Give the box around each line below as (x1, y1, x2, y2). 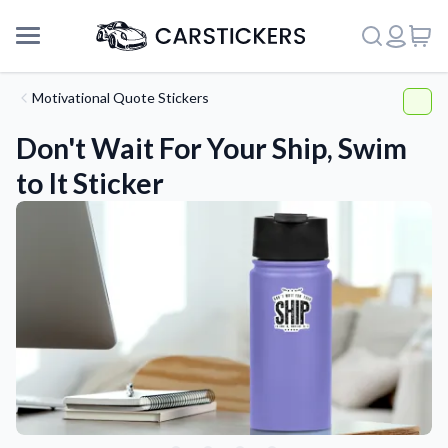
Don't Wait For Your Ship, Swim (16, 131, 407, 165)
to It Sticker (16, 166, 164, 200)
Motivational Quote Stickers (32, 89, 209, 106)
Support (16, 373, 78, 392)
